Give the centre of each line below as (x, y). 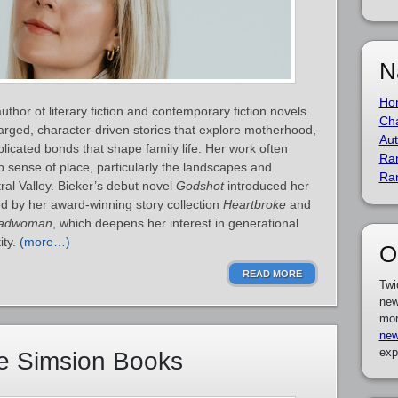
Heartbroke (255, 204)
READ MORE (272, 274)
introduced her (267, 186)
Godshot (200, 186)
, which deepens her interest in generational (175, 223)
